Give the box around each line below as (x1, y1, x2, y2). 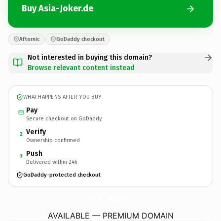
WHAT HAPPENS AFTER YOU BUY (23, 94, 102, 100)
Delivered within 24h (26, 158, 77, 165)
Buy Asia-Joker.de (22, 3, 93, 14)
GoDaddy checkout (56, 36, 105, 42)
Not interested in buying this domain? (28, 53, 152, 62)
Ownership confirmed (26, 137, 80, 144)
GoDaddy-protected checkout (23, 172, 101, 178)
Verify (26, 127, 46, 136)
